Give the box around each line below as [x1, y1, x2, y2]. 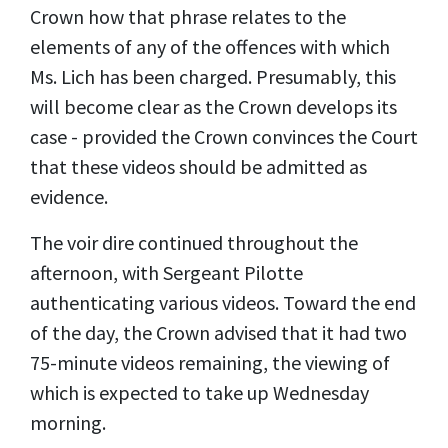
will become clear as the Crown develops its [30, 93, 397, 119]
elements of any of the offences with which [30, 33, 390, 59]
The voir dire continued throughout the [30, 229, 358, 255]
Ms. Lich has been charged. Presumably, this [30, 63, 396, 89]
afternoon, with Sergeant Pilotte [30, 259, 303, 285]
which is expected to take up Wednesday [30, 379, 369, 405]
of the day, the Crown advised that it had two [30, 319, 407, 345]
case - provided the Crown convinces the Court [30, 123, 418, 149]
